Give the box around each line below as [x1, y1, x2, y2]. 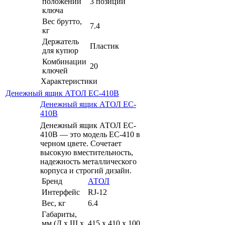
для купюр [42, 46, 78, 55]
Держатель [42, 37, 79, 46]
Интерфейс [42, 187, 80, 196]
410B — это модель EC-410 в [40, 130, 140, 139]
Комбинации [42, 57, 86, 66]
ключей [42, 66, 68, 75]
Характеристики [41, 76, 97, 85]
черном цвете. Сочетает [40, 139, 122, 148]
